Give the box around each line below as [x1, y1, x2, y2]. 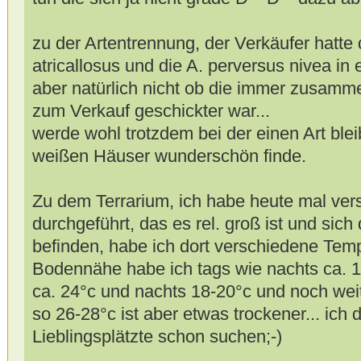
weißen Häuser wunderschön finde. [31, 146, 306, 167]
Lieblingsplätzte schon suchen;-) [31, 326, 282, 347]
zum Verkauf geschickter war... [31, 101, 270, 122]
